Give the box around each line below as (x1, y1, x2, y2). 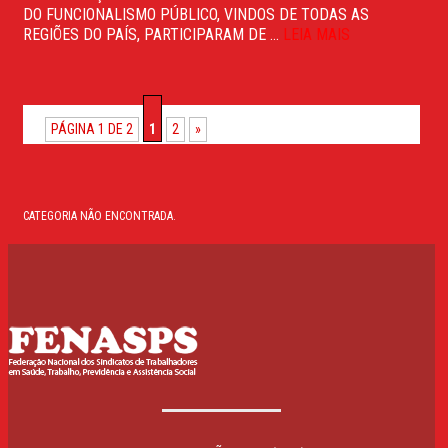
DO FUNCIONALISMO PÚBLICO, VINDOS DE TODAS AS (23, 4, 369, 24)
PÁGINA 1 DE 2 (51, 120, 133, 137)
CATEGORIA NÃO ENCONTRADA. (23, 208, 176, 223)
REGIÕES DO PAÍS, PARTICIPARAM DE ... (23, 24, 283, 44)
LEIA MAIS (283, 24, 350, 44)
